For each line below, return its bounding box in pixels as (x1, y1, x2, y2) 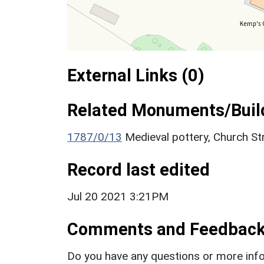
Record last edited (67, 159, 210, 180)
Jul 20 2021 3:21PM (67, 189, 169, 203)
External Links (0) (67, 65, 204, 85)
